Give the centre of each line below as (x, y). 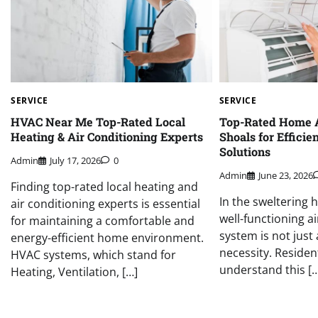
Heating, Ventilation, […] (74, 272)
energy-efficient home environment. (107, 237)
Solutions (245, 152)
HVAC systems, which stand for (93, 254)
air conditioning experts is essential (105, 203)
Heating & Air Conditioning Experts (107, 137)
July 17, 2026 (75, 160)
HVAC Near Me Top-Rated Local (98, 122)
